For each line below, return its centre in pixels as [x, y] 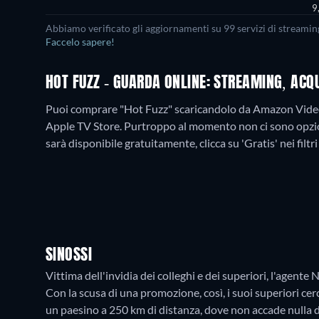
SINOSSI [69, 256]
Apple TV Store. [85, 126]
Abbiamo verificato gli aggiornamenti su [135, 28]
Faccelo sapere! [80, 42]
